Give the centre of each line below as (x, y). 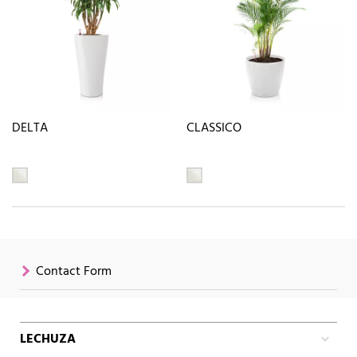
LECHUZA (48, 340)
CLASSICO (214, 128)
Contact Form (74, 272)
